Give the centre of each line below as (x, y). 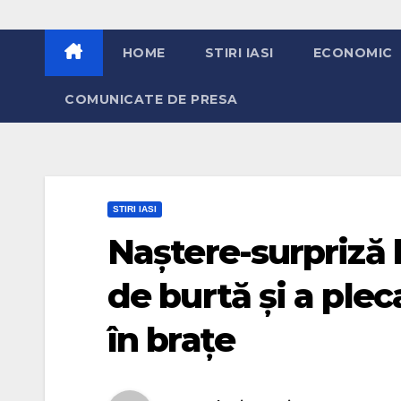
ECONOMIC (353, 53)
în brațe (171, 340)
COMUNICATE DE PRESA (151, 99)
